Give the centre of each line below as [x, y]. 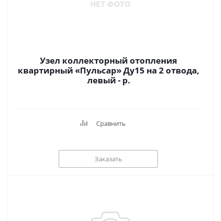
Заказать [108, 159]
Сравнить [111, 123]
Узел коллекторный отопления [109, 60]
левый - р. [126, 80]
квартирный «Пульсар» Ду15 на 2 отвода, [109, 70]
